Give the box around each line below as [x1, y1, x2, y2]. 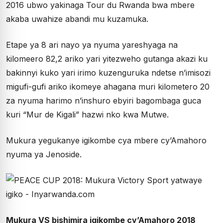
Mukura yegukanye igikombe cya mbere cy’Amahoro [6, 135, 207, 146]
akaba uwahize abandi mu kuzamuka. [6, 14, 148, 24]
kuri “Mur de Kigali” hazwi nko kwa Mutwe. [6, 110, 169, 120]
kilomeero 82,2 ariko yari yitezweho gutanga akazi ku [6, 54, 208, 64]
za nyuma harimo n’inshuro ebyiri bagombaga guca [6, 96, 201, 106]
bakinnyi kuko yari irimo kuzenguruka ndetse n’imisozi [6, 68, 211, 78]
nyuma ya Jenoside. [6, 149, 82, 160]
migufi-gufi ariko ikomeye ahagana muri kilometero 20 [6, 82, 210, 92]
